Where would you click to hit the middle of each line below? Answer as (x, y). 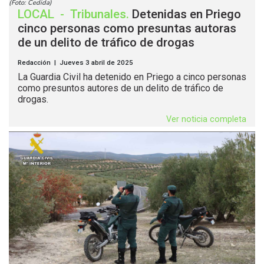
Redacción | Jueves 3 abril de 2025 (75, 63)
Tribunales (98, 14)
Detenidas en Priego (187, 14)
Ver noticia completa (206, 120)
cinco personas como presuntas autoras (127, 29)
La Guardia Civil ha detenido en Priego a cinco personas (132, 77)
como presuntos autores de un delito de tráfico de (121, 88)
